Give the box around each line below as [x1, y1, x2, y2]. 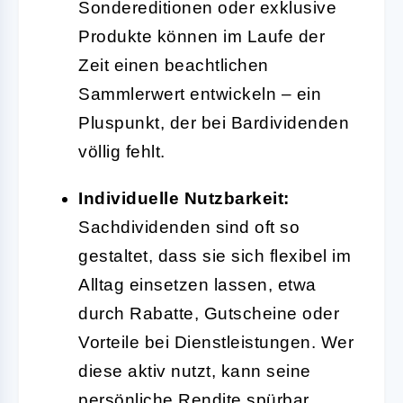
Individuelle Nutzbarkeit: [78, 188, 290, 208]
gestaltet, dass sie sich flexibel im [78, 246, 351, 265]
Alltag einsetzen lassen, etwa [78, 274, 317, 294]
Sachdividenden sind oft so [78, 217, 300, 237]
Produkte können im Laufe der [78, 26, 325, 46]
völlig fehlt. [78, 141, 166, 161]
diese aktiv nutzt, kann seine [78, 361, 311, 381]
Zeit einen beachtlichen [78, 55, 269, 75]
